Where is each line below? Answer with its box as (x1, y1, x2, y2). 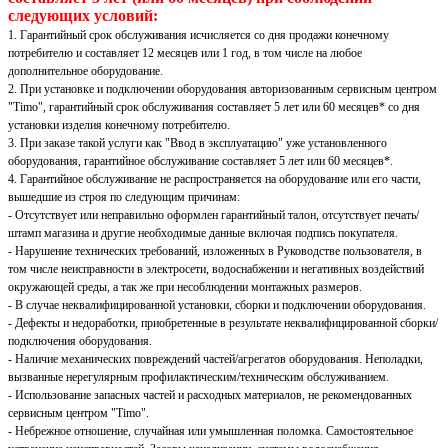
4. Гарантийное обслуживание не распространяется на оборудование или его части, (8, 172, 421, 187)
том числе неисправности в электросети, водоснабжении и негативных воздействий (8, 262, 424, 277)
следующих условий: (8, 7, 158, 25)
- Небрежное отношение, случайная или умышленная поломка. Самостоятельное (8, 424, 413, 439)
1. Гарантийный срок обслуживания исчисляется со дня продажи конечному (8, 28, 389, 43)
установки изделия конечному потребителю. (8, 118, 230, 133)
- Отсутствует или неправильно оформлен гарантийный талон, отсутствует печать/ (8, 208, 419, 223)
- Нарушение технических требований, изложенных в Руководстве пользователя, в (8, 244, 422, 259)
